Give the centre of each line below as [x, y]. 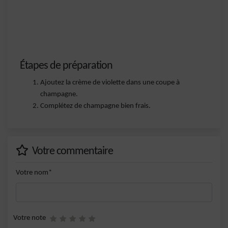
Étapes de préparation [66, 66]
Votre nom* [34, 173]
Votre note [30, 218]
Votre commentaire [72, 151]
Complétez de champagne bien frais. [95, 106]
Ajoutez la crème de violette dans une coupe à [110, 83]
